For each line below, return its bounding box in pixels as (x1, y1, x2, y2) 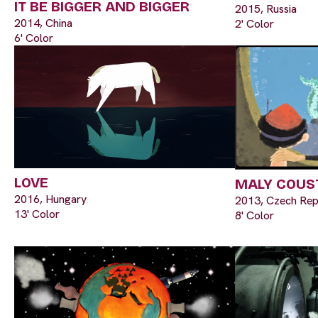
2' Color (235, 16, 274, 32)
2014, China (14, 15, 72, 31)
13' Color (14, 207, 60, 222)
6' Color (14, 30, 53, 45)
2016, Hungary (14, 192, 87, 207)
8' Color (235, 207, 274, 223)
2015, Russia (235, 1, 297, 17)
